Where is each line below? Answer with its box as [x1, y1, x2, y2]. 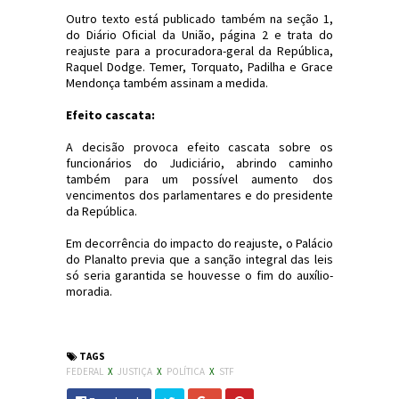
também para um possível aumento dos [66, 171, 333, 187]
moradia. [66, 283, 112, 299]
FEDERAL [66, 365, 105, 378]
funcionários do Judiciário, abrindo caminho [66, 155, 333, 171]
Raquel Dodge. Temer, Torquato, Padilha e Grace [66, 59, 333, 75]
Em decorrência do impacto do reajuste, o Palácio [66, 235, 333, 251]
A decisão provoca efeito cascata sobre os [66, 139, 333, 155]
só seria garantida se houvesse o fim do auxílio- [66, 267, 333, 283]
